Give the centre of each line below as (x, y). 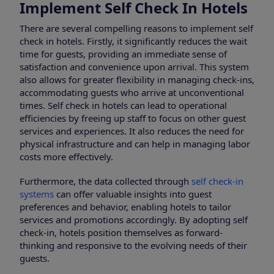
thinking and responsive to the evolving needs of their (133, 245)
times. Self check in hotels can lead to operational (123, 105)
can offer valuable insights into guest (133, 194)
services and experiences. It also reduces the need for (132, 131)
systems (37, 194)
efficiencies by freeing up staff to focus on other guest (133, 118)
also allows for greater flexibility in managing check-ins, (137, 79)
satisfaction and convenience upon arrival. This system (134, 66)
